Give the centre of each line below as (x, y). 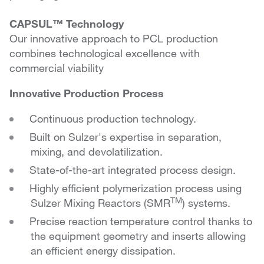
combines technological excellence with (105, 53)
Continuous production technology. (113, 119)
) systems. (206, 203)
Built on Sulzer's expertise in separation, (126, 137)
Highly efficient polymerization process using (136, 188)
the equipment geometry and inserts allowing (138, 236)
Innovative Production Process (87, 93)
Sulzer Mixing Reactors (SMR (100, 203)
